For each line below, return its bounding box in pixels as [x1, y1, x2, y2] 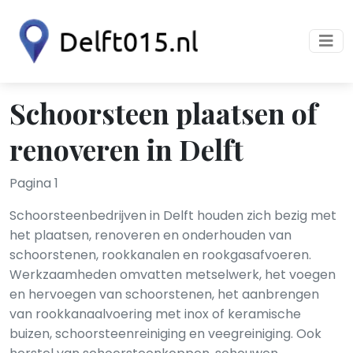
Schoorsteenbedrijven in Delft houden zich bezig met [9, 206, 336, 225]
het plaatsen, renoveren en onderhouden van [9, 226, 292, 244]
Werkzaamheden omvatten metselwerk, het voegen [9, 266, 336, 284]
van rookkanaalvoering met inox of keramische [9, 305, 301, 323]
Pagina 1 [9, 174, 58, 192]
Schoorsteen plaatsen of [9, 94, 318, 132]
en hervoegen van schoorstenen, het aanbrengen [9, 285, 319, 303]
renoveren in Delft [9, 130, 243, 168]
